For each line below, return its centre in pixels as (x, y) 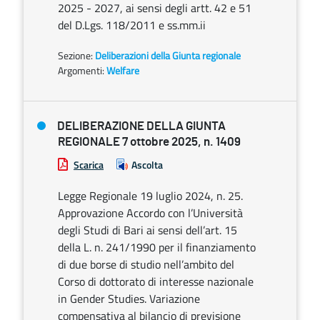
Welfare (123, 70)
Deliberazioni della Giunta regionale (168, 55)
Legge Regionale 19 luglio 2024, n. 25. (150, 196)
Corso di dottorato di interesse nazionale (156, 281)
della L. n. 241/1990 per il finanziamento (157, 247)
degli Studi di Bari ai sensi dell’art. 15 (147, 230)
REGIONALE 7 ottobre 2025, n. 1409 (149, 142)
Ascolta (147, 165)
